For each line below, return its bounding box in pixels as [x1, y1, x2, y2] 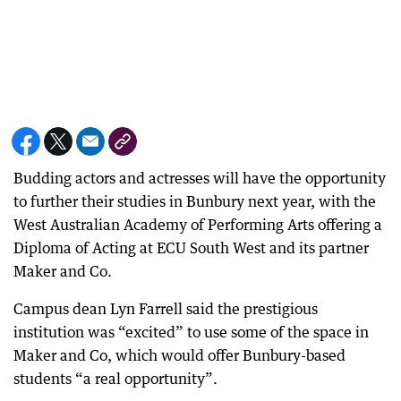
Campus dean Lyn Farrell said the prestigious [13, 299, 318, 318]
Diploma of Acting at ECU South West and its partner [13, 238, 369, 257]
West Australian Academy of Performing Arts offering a [13, 215, 382, 234]
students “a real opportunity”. [13, 369, 218, 388]
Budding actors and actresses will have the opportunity [13, 168, 386, 187]
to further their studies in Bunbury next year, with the [13, 192, 376, 210]
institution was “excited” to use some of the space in [13, 322, 369, 341]
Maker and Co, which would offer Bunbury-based [13, 346, 346, 364]
